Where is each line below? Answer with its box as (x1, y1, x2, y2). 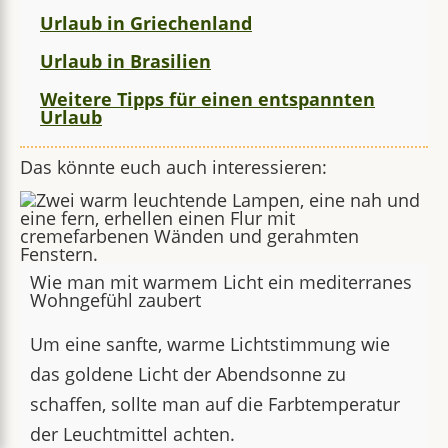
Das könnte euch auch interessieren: (20, 155, 327, 179)
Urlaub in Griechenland (40, 11, 252, 35)
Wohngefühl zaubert (30, 288, 201, 312)
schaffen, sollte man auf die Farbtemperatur (30, 392, 400, 416)
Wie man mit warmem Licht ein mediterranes (30, 270, 412, 294)
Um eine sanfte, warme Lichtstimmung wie (30, 332, 390, 356)
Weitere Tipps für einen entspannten (40, 87, 375, 111)
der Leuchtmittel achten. (30, 422, 235, 446)
